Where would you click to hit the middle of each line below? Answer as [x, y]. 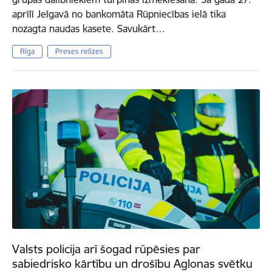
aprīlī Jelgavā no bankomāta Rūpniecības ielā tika [119, 14]
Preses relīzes [79, 52]
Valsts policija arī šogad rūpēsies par [106, 249]
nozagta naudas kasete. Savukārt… [89, 29]
